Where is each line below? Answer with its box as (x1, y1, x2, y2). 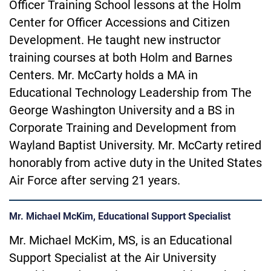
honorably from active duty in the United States (9, 156, 262, 171)
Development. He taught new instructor (9, 33, 221, 48)
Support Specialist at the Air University (9, 251, 216, 266)
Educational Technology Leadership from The (9, 86, 252, 100)
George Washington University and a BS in (9, 103, 235, 118)
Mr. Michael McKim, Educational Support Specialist (9, 211, 230, 223)
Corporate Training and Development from (9, 121, 237, 135)
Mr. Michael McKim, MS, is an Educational (9, 233, 232, 248)
